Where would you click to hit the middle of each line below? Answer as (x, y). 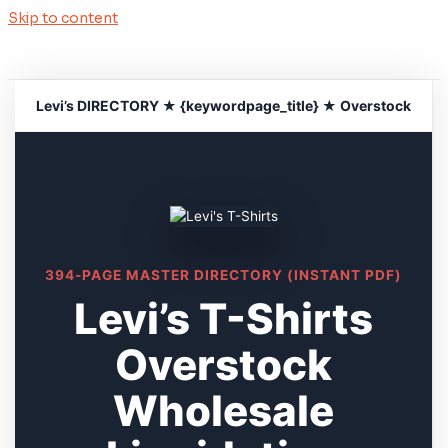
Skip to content (63, 18)
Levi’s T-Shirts (224, 319)
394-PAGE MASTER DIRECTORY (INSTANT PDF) (224, 275)
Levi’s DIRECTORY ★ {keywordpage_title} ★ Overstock (224, 105)
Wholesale (224, 411)
